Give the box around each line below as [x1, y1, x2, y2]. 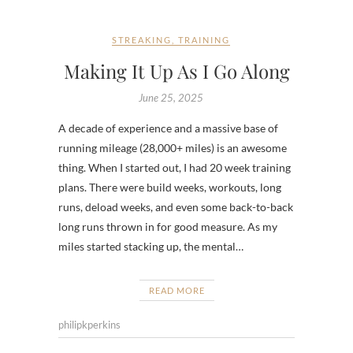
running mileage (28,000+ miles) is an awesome [58, 141, 287, 155]
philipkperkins [58, 318, 121, 332]
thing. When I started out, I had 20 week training [58, 161, 291, 175]
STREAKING [111, 35, 172, 46]
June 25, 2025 [138, 91, 203, 105]
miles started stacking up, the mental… [58, 240, 243, 254]
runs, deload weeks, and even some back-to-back [58, 200, 293, 214]
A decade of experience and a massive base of [58, 121, 278, 136]
